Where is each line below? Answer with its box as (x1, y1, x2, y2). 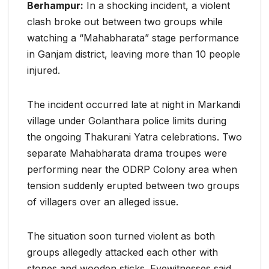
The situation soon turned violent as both (27, 230, 215, 243)
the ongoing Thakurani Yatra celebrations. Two (27, 131, 242, 144)
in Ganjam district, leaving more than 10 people (27, 48, 240, 61)
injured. (27, 64, 60, 77)
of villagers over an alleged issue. (27, 196, 178, 208)
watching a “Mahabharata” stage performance (27, 32, 239, 44)
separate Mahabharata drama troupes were (27, 147, 227, 160)
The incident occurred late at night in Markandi (27, 98, 240, 111)
